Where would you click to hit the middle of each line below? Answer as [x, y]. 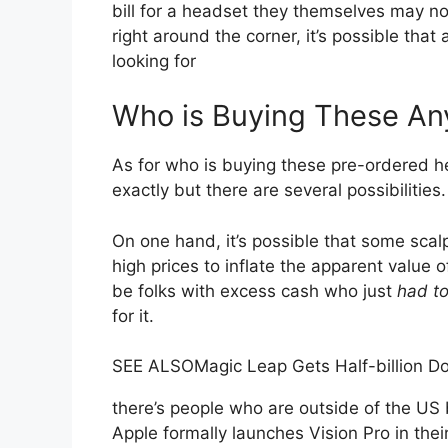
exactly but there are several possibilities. [279, 190]
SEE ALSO [153, 366]
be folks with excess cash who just [254, 290]
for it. [133, 315]
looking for [154, 60]
